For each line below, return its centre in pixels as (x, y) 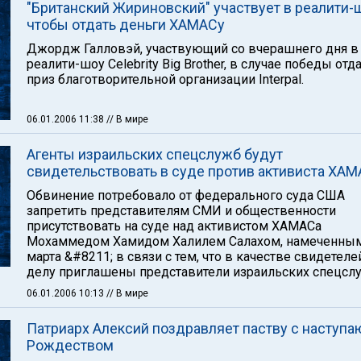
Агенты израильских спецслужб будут (155, 154)
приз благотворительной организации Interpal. (165, 79)
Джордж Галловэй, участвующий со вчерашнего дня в (193, 49)
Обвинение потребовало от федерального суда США (186, 195)
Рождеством (70, 345)
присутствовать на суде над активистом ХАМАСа (174, 226)
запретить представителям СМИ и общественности (181, 211)
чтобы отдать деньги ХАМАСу (126, 25)
